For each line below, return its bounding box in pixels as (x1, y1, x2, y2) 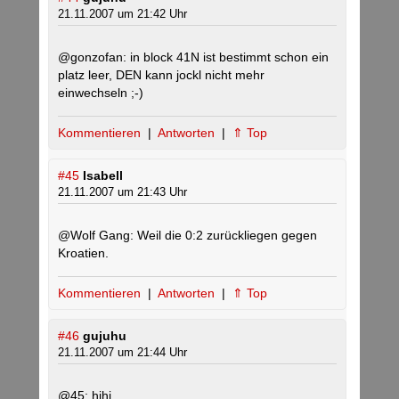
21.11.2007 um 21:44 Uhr (58, 346, 187, 359)
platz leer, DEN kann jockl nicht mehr (58, 68, 265, 82)
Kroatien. (58, 246, 109, 260)
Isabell (83, 168, 123, 183)
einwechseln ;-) (58, 85, 143, 100)
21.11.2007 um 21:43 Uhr (58, 185, 187, 199)
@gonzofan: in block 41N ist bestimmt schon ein (58, 50, 329, 64)
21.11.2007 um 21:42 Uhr (58, 7, 187, 20)
